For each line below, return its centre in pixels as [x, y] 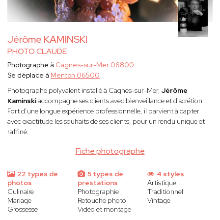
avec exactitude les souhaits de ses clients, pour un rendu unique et [106, 122]
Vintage [159, 201]
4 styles [170, 174]
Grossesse [23, 209]
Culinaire [21, 192]
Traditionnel [165, 192]
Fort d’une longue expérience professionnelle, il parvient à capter [103, 111]
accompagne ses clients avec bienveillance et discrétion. [120, 101]
